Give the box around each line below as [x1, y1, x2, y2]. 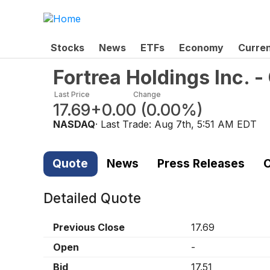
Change [133, 89, 161, 99]
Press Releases [157, 156, 245, 171]
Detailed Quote [43, 190, 141, 206]
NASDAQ [53, 118, 95, 130]
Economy [179, 41, 224, 54]
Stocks [51, 41, 84, 54]
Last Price [54, 89, 90, 99]
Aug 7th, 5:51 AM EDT [154, 118, 257, 130]
